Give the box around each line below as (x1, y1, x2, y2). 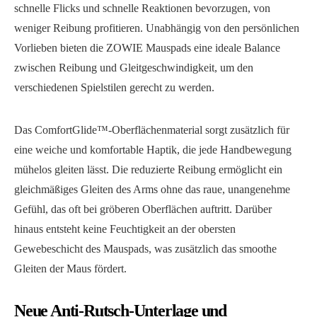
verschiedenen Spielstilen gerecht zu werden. (14, 81, 214, 94)
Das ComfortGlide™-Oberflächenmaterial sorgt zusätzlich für (14, 124, 289, 137)
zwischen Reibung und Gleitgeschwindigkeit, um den (14, 62, 253, 74)
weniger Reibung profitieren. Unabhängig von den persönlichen (14, 22, 299, 35)
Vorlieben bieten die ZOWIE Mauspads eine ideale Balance (14, 42, 280, 54)
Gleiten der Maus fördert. (14, 263, 129, 275)
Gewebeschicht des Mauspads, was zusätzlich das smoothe (14, 243, 277, 255)
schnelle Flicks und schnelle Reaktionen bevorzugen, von (14, 2, 270, 15)
